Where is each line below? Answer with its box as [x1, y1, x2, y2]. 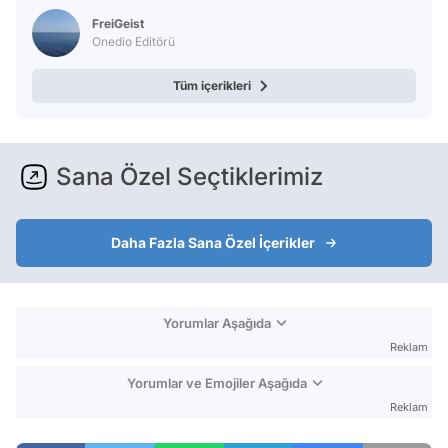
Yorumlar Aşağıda [162, 314, 271, 331]
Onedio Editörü [92, 33, 175, 49]
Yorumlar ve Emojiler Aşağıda [126, 374, 307, 391]
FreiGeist [92, 15, 144, 31]
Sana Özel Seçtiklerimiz [56, 161, 323, 191]
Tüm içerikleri [173, 77, 251, 93]
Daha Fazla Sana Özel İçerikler [111, 233, 315, 251]
